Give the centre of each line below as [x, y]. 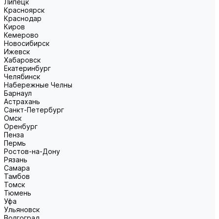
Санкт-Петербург [34, 110]
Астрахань [22, 101]
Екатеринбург [27, 68]
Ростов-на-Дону [32, 151]
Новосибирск [27, 43]
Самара [17, 168]
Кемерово [21, 35]
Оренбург [21, 126]
